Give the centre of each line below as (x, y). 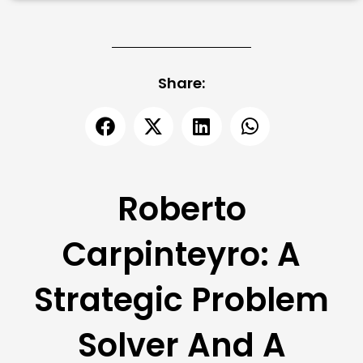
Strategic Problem (181, 300)
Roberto (181, 209)
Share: (181, 83)
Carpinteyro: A (181, 255)
